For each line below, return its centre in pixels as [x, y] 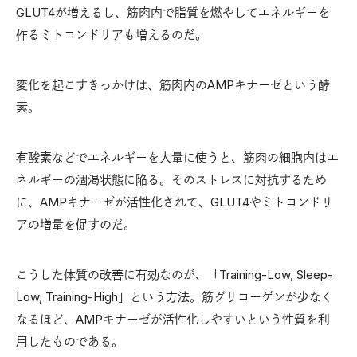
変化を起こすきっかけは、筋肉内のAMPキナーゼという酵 [173, 85]
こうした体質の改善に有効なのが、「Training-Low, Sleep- [175, 275]
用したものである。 [70, 342]
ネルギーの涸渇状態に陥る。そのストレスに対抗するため [171, 180]
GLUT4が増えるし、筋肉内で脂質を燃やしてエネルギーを [173, 13]
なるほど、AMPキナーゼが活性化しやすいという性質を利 [173, 320]
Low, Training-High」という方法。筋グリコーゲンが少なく [175, 297]
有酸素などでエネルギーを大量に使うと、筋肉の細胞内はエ [177, 158]
